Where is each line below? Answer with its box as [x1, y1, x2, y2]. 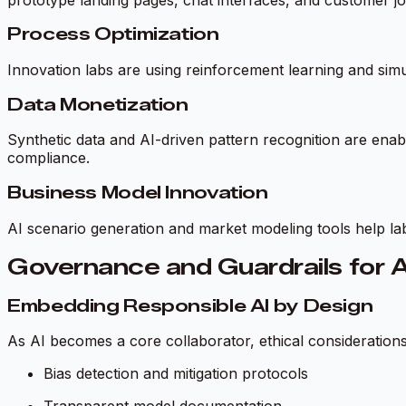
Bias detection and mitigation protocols [43, 364, 308, 383]
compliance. [7, 149, 90, 168]
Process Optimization [7, 24, 219, 45]
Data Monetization [7, 93, 188, 115]
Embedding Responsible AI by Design [7, 295, 373, 316]
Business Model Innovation [7, 182, 268, 204]
